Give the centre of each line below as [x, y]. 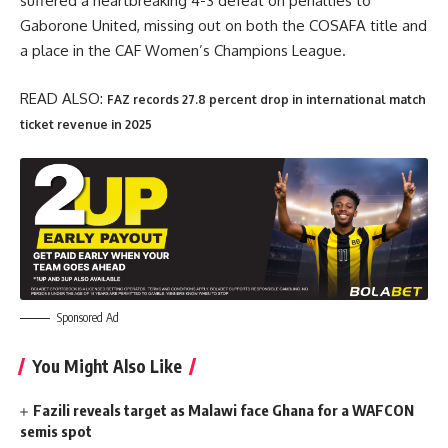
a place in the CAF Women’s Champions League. [183, 50]
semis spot [56, 430]
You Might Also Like [107, 365]
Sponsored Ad [88, 317]
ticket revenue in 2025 [86, 124]
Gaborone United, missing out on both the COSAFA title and [223, 25]
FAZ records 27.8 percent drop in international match [266, 99]
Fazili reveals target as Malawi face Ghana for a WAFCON [224, 409]
